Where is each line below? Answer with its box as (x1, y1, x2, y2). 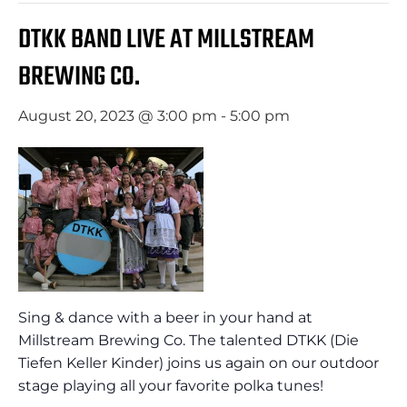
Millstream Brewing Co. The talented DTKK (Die (18, 331, 359, 349)
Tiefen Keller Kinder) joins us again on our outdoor (18, 353, 379, 372)
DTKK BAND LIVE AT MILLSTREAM (18, 18, 314, 61)
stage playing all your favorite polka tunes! (18, 376, 323, 394)
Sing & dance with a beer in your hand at (18, 308, 313, 326)
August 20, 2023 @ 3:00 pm (18, 106, 217, 124)
